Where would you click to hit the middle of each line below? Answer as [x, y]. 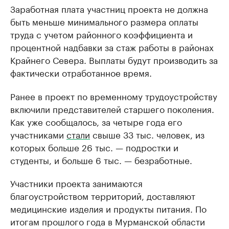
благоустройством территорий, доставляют [103, 196]
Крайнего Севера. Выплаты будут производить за [114, 60]
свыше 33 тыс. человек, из [147, 134]
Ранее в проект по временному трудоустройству [114, 96]
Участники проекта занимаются [76, 183]
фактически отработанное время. [81, 72]
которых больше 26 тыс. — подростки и [94, 147]
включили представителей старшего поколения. [112, 109]
